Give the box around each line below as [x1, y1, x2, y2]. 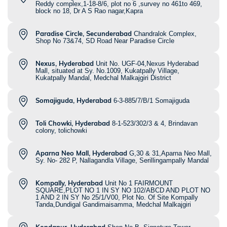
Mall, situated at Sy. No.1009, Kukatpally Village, [35, 67, 179, 75]
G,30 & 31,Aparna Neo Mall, [129, 149, 212, 158]
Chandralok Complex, [134, 30, 197, 38]
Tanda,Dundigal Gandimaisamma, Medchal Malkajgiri [35, 201, 191, 209]
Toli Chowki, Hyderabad [35, 119, 110, 128]
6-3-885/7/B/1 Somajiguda [113, 97, 190, 105]
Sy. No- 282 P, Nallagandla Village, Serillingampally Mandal [35, 157, 209, 165]
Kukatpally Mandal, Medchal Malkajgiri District [35, 74, 171, 82]
